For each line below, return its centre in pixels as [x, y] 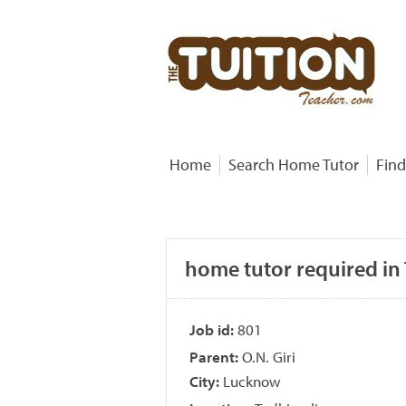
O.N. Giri [269, 356]
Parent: [214, 356]
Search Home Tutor [294, 164]
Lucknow [252, 381]
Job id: [212, 329]
